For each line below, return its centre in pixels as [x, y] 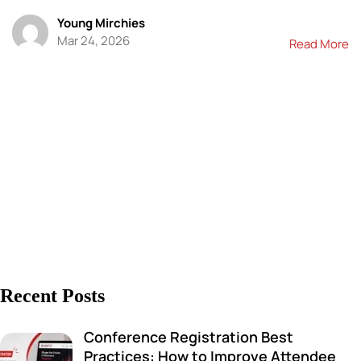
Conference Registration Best [188, 337]
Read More [319, 44]
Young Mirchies [101, 23]
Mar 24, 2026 [93, 40]
